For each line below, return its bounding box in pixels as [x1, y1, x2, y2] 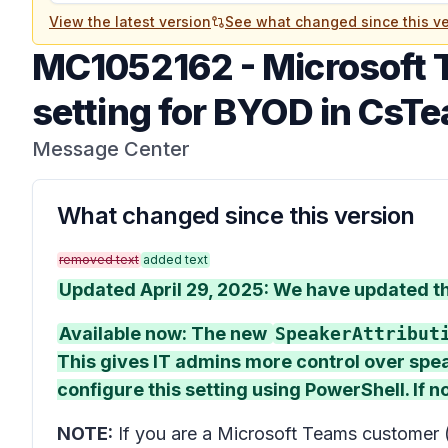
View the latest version [49, 13, 211, 30]
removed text [59, 252, 139, 267]
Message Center [32, 137, 190, 161]
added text [143, 252, 208, 267]
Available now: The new [59, 323, 271, 344]
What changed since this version [57, 201, 415, 230]
